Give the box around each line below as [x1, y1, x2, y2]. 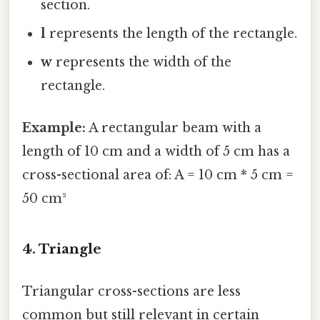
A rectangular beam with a [86, 120, 261, 136]
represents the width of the [52, 54, 232, 71]
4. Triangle [22, 241, 101, 258]
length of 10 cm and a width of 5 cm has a [22, 144, 290, 160]
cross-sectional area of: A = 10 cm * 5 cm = [22, 167, 294, 184]
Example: [22, 120, 86, 136]
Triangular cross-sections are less [22, 284, 241, 300]
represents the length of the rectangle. [46, 26, 298, 42]
